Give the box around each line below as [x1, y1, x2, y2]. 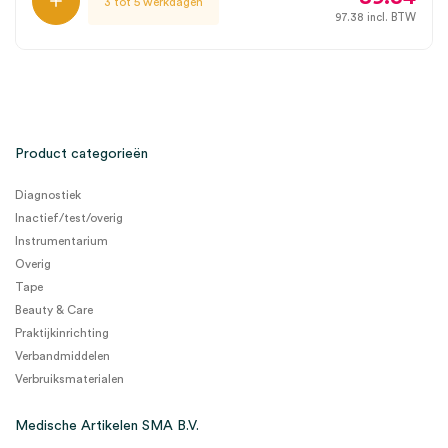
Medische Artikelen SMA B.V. [15, 419, 199, 433]
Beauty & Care [15, 304, 93, 316]
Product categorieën [15, 147, 148, 161]
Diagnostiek [15, 189, 81, 201]
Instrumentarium [15, 235, 108, 247]
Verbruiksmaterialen [15, 373, 124, 385]
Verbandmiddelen [15, 350, 110, 362]
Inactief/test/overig [15, 212, 123, 224]
